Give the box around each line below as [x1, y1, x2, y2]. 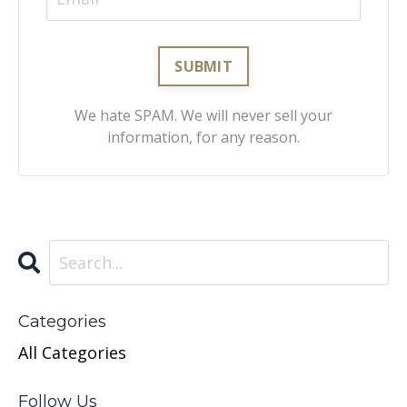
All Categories [18, 342, 126, 363]
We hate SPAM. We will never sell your [74, 105, 333, 125]
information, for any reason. [107, 127, 300, 147]
